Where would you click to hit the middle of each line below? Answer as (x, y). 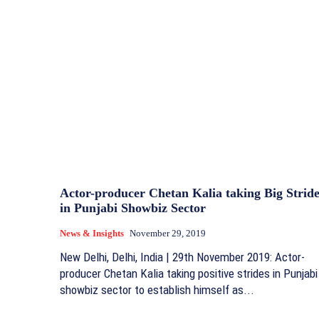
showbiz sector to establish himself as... (157, 290)
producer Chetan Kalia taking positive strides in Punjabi (189, 274)
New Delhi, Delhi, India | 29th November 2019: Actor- (182, 257)
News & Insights (92, 234)
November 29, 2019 (168, 234)
